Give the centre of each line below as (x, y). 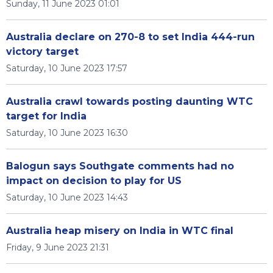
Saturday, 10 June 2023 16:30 (67, 133)
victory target (42, 51)
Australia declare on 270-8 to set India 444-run (130, 37)
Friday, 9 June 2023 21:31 (58, 247)
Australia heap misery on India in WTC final (120, 231)
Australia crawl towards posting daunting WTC (129, 101)
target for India (46, 116)
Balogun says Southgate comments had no (120, 166)
